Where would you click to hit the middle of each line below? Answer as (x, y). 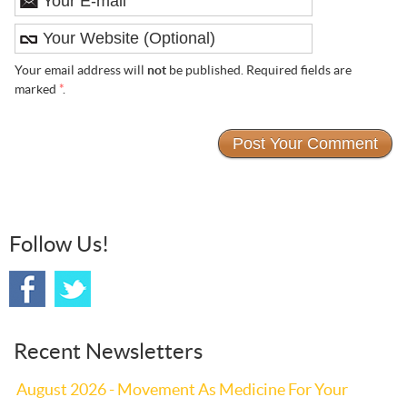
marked (36, 89)
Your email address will (80, 70)
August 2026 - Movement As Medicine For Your (182, 389)
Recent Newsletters (108, 351)
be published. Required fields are (258, 70)
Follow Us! (59, 243)
